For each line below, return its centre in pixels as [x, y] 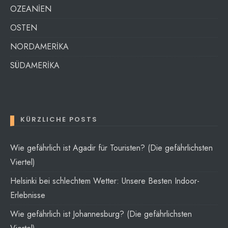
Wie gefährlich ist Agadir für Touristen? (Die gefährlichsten [111, 148]
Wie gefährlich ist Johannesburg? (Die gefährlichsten [101, 214]
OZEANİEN [31, 9]
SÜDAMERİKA [35, 66]
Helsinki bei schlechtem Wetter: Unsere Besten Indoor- [105, 181]
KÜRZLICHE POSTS [59, 120]
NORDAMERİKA [39, 47]
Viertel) [23, 162]
